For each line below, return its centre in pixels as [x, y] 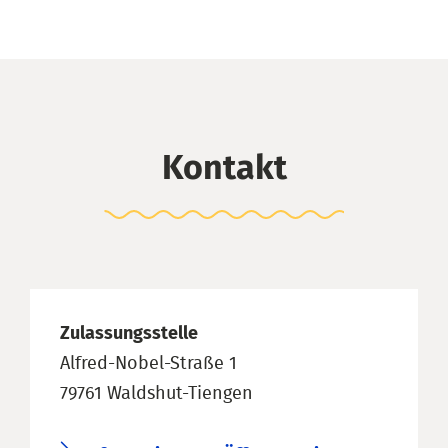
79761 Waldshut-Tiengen [156, 393]
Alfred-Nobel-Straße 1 [148, 363]
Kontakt [224, 168]
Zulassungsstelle [129, 333]
